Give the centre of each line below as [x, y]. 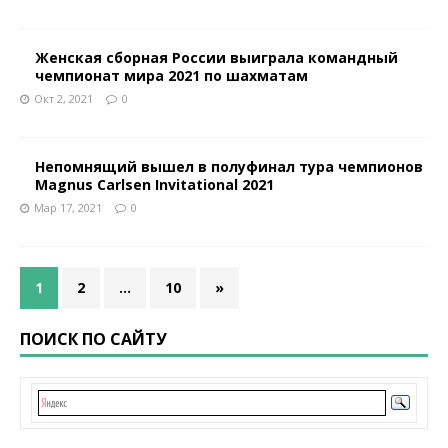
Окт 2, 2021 [63, 98]
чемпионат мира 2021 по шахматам [171, 75]
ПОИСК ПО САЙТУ [93, 339]
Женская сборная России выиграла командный [216, 57]
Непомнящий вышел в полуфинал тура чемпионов [229, 166]
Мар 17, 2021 [68, 207]
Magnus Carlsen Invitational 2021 [154, 184]
